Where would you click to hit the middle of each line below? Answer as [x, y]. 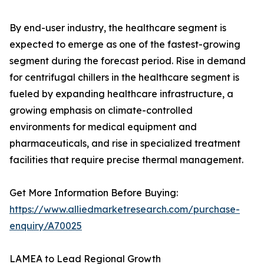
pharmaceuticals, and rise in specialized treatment [125, 143]
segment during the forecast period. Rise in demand [128, 61]
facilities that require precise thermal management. [126, 160]
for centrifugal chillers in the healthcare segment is [124, 77]
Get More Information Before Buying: [94, 193]
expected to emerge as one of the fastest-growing [125, 44]
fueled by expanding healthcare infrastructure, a [121, 94]
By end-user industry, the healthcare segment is [118, 28]
